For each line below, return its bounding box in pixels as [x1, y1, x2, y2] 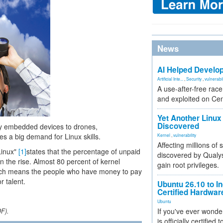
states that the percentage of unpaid [26, 146, 140, 156]
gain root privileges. [157, 160, 219, 170]
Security [186, 76, 202, 82]
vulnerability [173, 132, 196, 138]
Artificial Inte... [157, 76, 183, 82]
